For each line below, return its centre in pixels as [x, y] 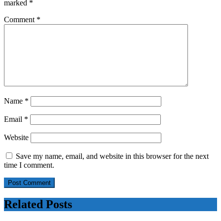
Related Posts [38, 204]
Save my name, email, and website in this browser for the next [112, 156]
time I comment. [29, 165]
